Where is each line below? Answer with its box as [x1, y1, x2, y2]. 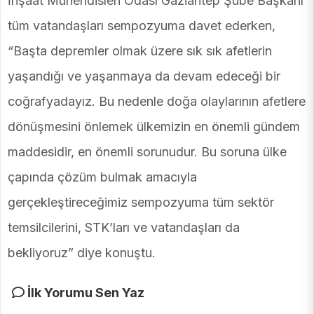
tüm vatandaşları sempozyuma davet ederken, [8, 18, 275, 34]
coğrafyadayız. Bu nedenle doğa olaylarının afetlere [8, 94, 306, 109]
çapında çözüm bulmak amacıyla [8, 170, 197, 185]
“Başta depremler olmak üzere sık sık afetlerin [8, 43, 272, 59]
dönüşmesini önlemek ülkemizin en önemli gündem [8, 119, 300, 135]
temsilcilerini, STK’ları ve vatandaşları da [8, 220, 240, 235]
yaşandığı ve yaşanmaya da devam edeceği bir [8, 69, 280, 84]
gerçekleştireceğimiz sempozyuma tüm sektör [8, 195, 274, 210]
